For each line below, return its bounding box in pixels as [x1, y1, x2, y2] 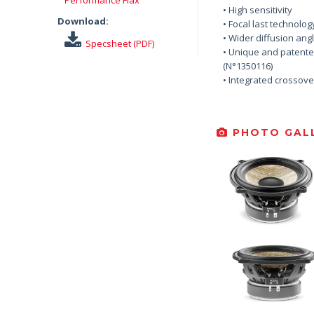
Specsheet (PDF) [86, 36, 154, 50]
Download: [57, 14, 109, 27]
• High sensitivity [222, 3, 292, 16]
